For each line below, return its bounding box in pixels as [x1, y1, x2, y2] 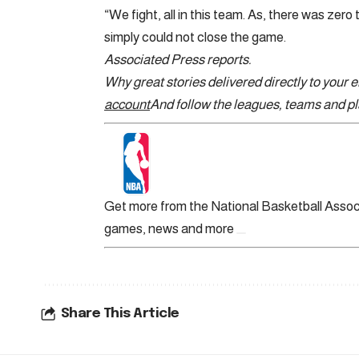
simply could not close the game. [104, 29, 286, 45]
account [104, 96, 150, 112]
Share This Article [60, 306, 179, 321]
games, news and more [104, 220, 234, 236]
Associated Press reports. [104, 51, 251, 67]
